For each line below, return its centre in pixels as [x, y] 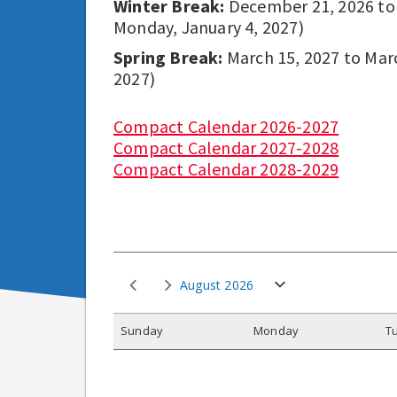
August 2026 [217, 285]
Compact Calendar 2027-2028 [226, 147]
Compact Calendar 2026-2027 [226, 126]
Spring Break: [170, 57]
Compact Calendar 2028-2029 [226, 168]
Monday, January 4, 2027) [209, 27]
